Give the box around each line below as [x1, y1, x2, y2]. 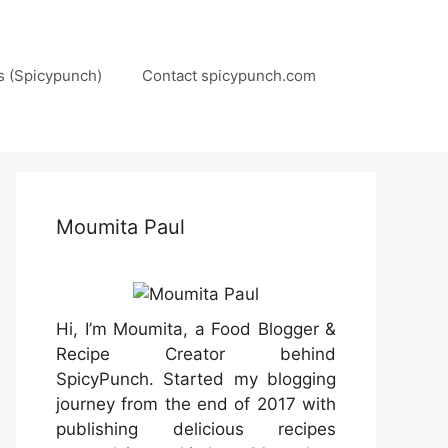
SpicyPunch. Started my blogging [56, 369, 336, 389]
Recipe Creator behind [56, 344, 336, 364]
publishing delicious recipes [56, 419, 336, 439]
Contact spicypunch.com [142, 66, 316, 85]
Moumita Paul [56, 215, 185, 239]
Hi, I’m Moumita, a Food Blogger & [56, 319, 336, 339]
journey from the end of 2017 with [56, 394, 336, 414]
